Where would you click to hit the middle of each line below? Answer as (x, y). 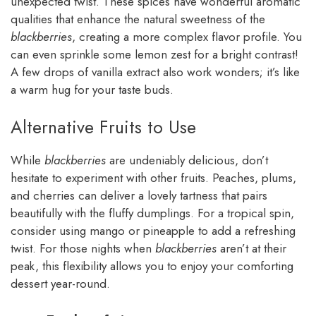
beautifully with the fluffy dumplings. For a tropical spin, (152, 213)
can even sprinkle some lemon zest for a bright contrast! (154, 54)
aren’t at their (251, 249)
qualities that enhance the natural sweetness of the (138, 19)
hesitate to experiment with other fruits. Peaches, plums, (153, 178)
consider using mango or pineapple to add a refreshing (153, 231)
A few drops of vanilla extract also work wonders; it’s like (155, 72)
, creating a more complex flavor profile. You (187, 36)
